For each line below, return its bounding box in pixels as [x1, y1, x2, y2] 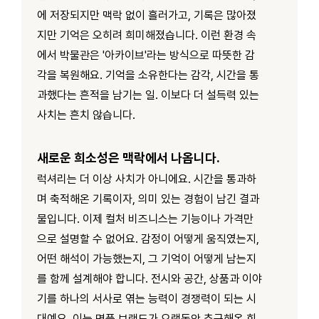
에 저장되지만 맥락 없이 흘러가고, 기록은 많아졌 [37, 8, 256, 22]
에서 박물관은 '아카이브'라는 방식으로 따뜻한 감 [37, 48, 255, 62]
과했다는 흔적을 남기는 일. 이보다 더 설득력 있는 [37, 88, 259, 102]
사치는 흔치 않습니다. [37, 108, 135, 122]
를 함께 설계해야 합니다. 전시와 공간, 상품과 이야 [37, 271, 262, 286]
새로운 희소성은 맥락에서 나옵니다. [37, 150, 220, 165]
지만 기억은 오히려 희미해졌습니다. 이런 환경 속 [37, 28, 256, 42]
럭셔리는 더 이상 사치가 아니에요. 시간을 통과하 [37, 172, 256, 186]
